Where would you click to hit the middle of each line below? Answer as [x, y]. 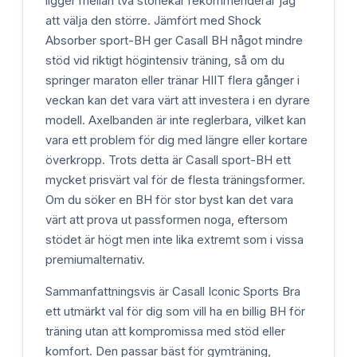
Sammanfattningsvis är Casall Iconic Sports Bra [173, 291]
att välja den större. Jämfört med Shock [153, 21]
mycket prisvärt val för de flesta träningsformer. [175, 180]
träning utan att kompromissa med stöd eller [165, 331]
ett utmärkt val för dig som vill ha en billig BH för [175, 311]
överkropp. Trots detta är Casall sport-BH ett [168, 161]
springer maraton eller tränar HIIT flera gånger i [173, 81]
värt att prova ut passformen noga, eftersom [167, 220]
